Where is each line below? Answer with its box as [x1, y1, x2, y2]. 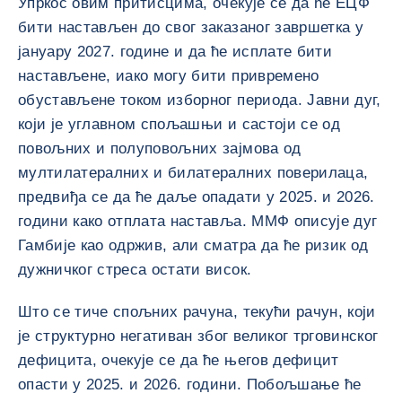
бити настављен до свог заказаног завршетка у [18, 19, 363, 36]
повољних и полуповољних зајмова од [18, 140, 301, 157]
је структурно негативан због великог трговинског [18, 328, 379, 345]
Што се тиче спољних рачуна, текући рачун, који [18, 303, 376, 320]
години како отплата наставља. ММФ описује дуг [18, 213, 378, 230]
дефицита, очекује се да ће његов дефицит [18, 352, 339, 369]
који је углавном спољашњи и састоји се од [18, 116, 340, 133]
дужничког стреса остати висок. [18, 261, 252, 278]
